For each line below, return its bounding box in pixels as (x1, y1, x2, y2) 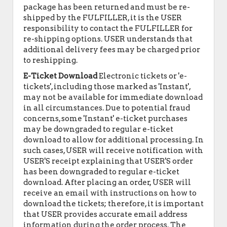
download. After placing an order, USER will (23, 178, 191, 187)
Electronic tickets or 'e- (97, 71, 187, 81)
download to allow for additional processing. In (23, 135, 204, 144)
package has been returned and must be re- (23, 3, 190, 12)
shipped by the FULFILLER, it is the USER (23, 13, 182, 22)
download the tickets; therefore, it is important (23, 199, 204, 208)
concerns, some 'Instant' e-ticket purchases (23, 114, 187, 123)
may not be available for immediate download (23, 93, 203, 102)
